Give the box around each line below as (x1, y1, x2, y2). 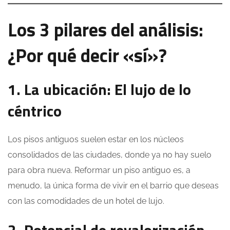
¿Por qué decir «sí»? (8, 41, 167, 70)
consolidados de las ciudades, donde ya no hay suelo (8, 150, 212, 160)
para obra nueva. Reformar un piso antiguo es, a (8, 165, 190, 176)
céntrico (8, 99, 62, 123)
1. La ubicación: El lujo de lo (8, 78, 191, 102)
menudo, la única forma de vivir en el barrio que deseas (8, 181, 219, 191)
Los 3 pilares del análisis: (8, 15, 203, 44)
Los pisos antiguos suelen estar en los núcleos (8, 135, 184, 145)
